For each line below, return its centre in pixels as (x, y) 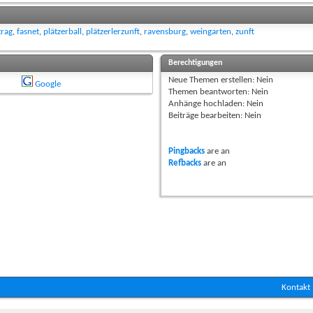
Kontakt (296, 288)
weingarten (211, 32)
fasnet (28, 32)
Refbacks (184, 163)
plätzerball (63, 32)
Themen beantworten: (210, 92)
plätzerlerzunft (113, 32)
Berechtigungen (195, 63)
